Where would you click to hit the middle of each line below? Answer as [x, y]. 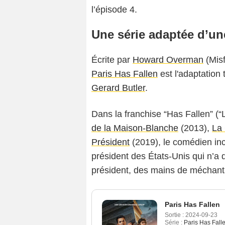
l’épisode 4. [114, 10]
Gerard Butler [118, 88]
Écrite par [112, 60]
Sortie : [174, 215]
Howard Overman [168, 60]
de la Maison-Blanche [135, 128]
